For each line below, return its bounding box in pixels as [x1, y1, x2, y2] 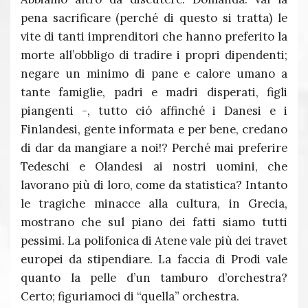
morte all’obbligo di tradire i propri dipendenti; [21, 47, 287, 63]
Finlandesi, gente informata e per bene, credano [21, 122, 287, 137]
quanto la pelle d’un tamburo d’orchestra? [21, 270, 287, 285]
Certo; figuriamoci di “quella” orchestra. [21, 289, 239, 304]
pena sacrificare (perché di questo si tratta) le [21, 10, 287, 25]
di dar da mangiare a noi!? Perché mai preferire [21, 140, 287, 155]
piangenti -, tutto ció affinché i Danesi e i [21, 103, 287, 118]
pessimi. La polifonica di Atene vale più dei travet [21, 233, 287, 248]
